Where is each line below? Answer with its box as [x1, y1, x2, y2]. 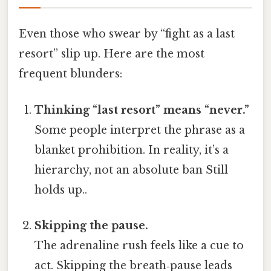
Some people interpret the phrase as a [34, 123, 246, 137]
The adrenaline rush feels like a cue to [34, 238, 244, 252]
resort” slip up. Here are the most [19, 47, 204, 61]
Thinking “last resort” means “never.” [34, 103, 250, 117]
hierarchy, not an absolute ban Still [34, 163, 229, 177]
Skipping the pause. [34, 218, 149, 232]
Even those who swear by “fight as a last [19, 27, 235, 41]
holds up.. [34, 183, 88, 197]
